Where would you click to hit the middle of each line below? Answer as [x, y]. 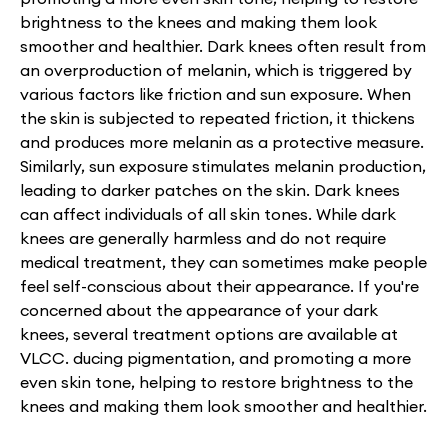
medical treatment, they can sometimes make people [223, 261]
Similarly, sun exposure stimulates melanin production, [223, 165]
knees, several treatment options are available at [209, 333]
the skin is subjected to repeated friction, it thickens [217, 117]
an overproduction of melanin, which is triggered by [216, 69]
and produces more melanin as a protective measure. [222, 141]
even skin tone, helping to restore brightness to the [216, 381]
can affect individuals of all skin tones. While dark [208, 213]
